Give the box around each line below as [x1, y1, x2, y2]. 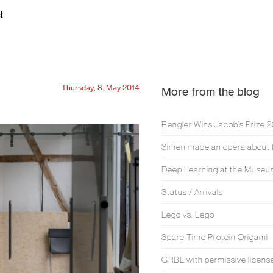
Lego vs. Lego [161, 210, 214, 219]
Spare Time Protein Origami [161, 232, 268, 242]
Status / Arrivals [161, 187, 223, 197]
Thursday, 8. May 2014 [61, 83, 139, 92]
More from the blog [161, 85, 260, 98]
